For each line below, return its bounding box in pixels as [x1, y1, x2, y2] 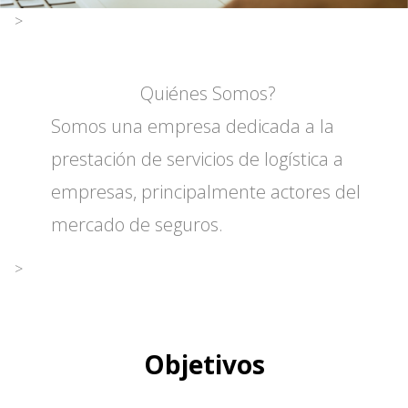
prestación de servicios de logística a [51, 147, 343, 171]
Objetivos [143, 347, 265, 382]
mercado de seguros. [51, 212, 223, 237]
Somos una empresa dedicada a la [51, 114, 334, 138]
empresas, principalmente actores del [51, 179, 361, 204]
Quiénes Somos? [139, 81, 276, 106]
